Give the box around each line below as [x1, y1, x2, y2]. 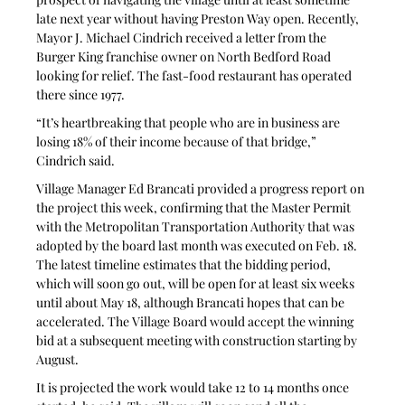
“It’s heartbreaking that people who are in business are [36, 113, 344, 131]
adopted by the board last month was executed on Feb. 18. [36, 236, 361, 254]
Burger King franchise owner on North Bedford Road [36, 47, 334, 65]
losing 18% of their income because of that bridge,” [36, 132, 320, 150]
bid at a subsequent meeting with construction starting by [36, 331, 361, 349]
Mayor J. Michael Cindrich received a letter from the [36, 28, 330, 46]
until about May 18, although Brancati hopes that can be [36, 293, 348, 311]
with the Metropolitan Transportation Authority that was [36, 217, 358, 235]
